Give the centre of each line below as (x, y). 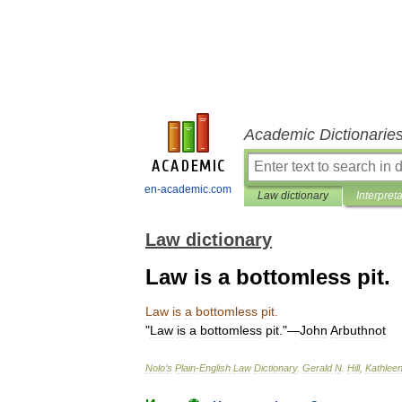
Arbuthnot (358, 330)
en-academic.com (188, 189)
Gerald (317, 368)
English (215, 368)
